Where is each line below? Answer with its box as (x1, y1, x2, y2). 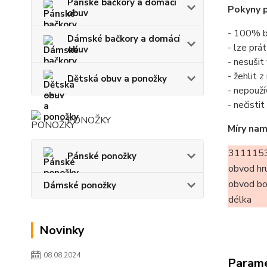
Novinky (39, 222, 85, 238)
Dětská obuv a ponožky (67, 73, 167, 85)
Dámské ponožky (44, 179, 116, 191)
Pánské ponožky (67, 150, 136, 162)
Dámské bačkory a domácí (67, 33, 180, 45)
